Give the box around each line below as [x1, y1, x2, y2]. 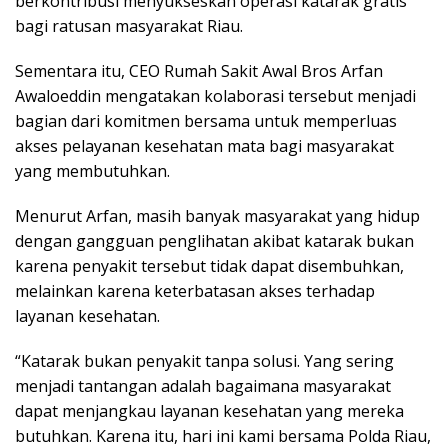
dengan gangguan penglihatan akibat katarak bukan [15, 229, 414, 252]
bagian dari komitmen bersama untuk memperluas [15, 109, 397, 132]
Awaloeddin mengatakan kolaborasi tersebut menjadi [15, 84, 416, 107]
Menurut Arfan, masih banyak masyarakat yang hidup [15, 204, 420, 227]
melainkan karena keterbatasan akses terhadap [15, 279, 375, 302]
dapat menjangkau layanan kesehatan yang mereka [15, 399, 404, 422]
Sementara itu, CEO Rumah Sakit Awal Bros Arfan [15, 59, 383, 82]
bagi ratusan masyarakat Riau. [15, 14, 243, 37]
